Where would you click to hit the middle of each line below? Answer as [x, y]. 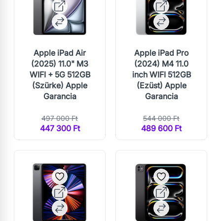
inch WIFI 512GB [161, 74]
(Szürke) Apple [60, 85]
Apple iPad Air [60, 53]
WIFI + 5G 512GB [60, 74]
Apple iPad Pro [161, 53]
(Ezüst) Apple [161, 85]
